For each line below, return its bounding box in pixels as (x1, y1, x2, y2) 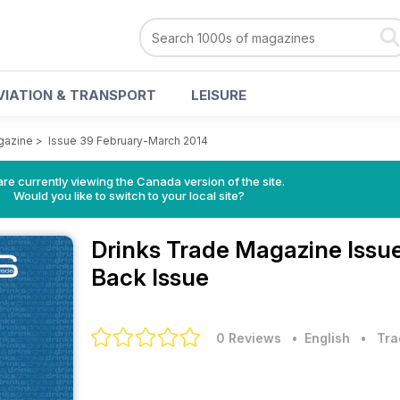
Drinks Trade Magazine (91, 236, 347, 263)
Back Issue (91, 263, 209, 291)
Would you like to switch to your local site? (12, 188, 245, 203)
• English (285, 330, 350, 346)
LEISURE (191, 87, 246, 104)
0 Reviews (216, 330, 281, 346)
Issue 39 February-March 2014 (48, 134, 208, 147)
